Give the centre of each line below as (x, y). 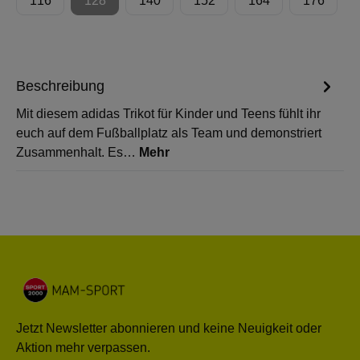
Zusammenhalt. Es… (78, 152)
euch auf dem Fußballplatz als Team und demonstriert (169, 133)
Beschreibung (60, 86)
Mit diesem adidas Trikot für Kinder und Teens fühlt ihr (168, 114)
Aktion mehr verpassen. (83, 348)
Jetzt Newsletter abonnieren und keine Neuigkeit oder (169, 328)
